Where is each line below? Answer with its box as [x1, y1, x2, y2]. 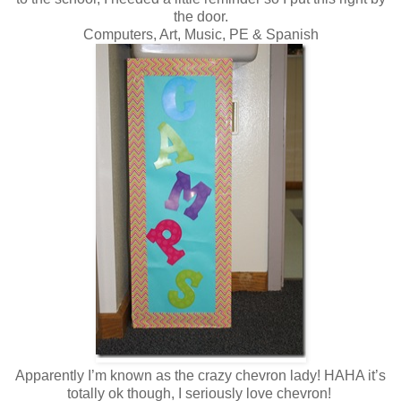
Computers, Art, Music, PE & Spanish [82, 26, 319, 42]
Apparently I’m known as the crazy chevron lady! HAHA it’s [15, 367, 386, 383]
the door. [173, 8, 228, 24]
